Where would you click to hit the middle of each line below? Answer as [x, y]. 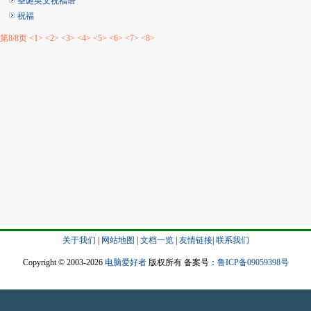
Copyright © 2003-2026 [64, 262]
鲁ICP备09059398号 [253, 262]
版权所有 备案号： [182, 262]
